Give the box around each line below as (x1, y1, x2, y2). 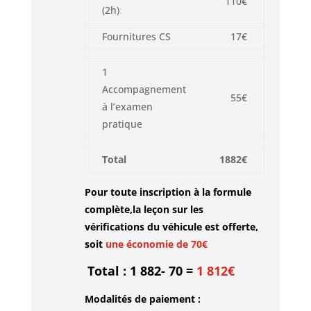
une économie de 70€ (105, 237, 208, 251)
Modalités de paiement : (84, 292, 201, 305)
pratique (101, 117, 142, 131)
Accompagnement (101, 83, 186, 96)
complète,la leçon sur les (84, 203, 203, 216)
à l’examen (101, 100, 153, 113)
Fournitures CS (101, 30, 171, 43)
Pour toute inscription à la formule (84, 185, 251, 199)
